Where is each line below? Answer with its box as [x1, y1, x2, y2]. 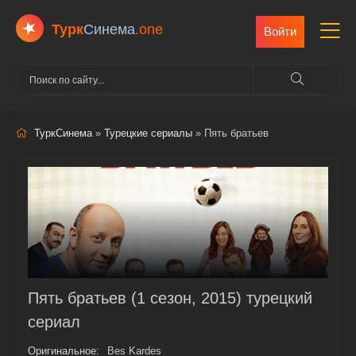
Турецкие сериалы [104, 127, 192, 139]
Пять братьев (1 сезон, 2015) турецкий [28, 289, 312, 307]
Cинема [83, 21, 135, 37]
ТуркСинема [34, 127, 92, 139]
